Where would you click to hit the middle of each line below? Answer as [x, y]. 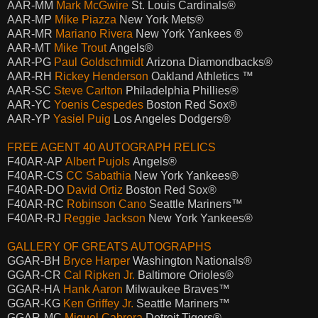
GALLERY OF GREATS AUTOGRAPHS [109, 246]
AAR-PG [31, 62]
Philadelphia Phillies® [181, 90]
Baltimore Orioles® [184, 275]
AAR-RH [31, 76]
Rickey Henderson [102, 76]
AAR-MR [31, 33]
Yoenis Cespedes [99, 104]
